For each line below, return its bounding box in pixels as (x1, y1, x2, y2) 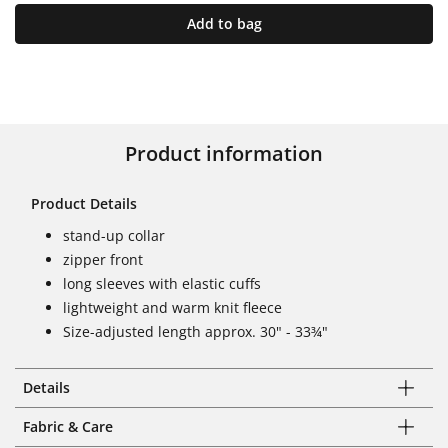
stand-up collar (63, 225, 165, 245)
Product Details (31, 193, 137, 213)
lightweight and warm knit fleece (63, 297, 282, 317)
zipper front (63, 249, 143, 269)
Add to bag (186, 13, 262, 33)
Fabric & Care (23, 416, 113, 436)
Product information (125, 139, 323, 167)
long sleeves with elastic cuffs (63, 273, 261, 293)
